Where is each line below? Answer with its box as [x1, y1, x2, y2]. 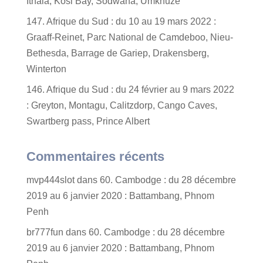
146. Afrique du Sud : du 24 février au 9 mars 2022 [26, 85, 234, 95]
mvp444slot [26, 175, 75, 185]
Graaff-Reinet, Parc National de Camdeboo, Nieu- [26, 32, 233, 42]
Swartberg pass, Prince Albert [26, 116, 150, 126]
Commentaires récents [26, 149, 164, 164]
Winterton [26, 64, 66, 74]
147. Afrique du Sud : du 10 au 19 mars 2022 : [26, 16, 216, 26]
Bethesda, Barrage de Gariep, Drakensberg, [26, 48, 209, 58]
